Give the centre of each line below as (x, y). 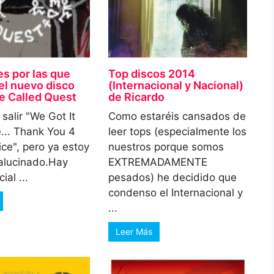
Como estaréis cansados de (177, 117)
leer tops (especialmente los (178, 132)
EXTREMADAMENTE (158, 162)
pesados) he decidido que (173, 178)
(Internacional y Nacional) (176, 86)
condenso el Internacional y (176, 193)
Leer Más (134, 232)
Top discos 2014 (152, 74)
